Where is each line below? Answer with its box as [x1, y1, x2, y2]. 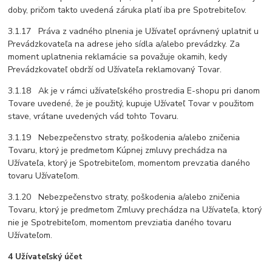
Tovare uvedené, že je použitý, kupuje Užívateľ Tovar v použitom [8, 98, 254, 110]
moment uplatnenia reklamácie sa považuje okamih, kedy [8, 51, 228, 63]
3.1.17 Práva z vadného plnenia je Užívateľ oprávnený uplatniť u [8, 25, 259, 38]
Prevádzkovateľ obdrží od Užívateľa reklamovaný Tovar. [8, 64, 222, 76]
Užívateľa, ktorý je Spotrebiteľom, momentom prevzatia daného [8, 157, 251, 169]
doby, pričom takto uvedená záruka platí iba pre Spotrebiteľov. [8, 4, 247, 16]
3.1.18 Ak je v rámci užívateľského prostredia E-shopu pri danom [8, 85, 260, 97]
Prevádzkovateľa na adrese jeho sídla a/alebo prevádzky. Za [8, 38, 240, 50]
